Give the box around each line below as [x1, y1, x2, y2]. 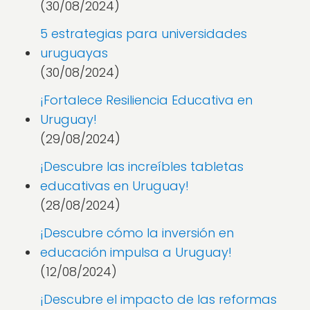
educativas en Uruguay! [40, 177, 189, 194]
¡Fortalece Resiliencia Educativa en [40, 91, 253, 109]
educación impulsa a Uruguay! [40, 244, 232, 261]
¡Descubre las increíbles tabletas [40, 158, 244, 175]
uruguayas [40, 44, 108, 62]
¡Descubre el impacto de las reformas [40, 291, 277, 308]
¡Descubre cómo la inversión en [40, 224, 234, 241]
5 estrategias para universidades [40, 25, 247, 42]
